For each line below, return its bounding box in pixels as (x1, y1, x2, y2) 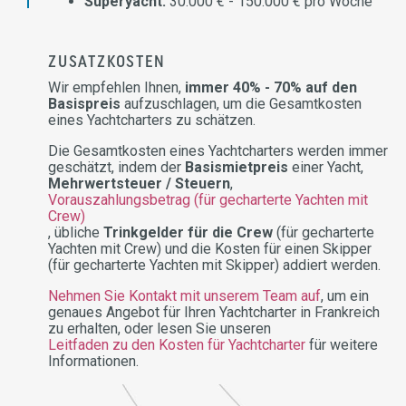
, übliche (48, 224, 103, 241)
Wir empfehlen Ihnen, (48, 79, 185, 96)
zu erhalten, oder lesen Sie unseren (48, 320, 271, 337)
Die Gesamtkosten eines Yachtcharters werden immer (48, 142, 388, 159)
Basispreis (48, 95, 121, 112)
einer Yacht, (288, 159, 363, 176)
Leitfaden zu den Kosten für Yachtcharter (48, 336, 305, 353)
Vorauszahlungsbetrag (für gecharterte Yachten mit (48, 191, 368, 208)
